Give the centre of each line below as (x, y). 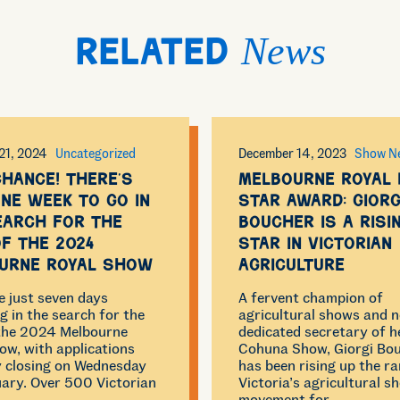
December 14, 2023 (292, 154)
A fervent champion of (310, 297)
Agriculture (291, 267)
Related (158, 56)
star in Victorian (315, 246)
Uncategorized (95, 154)
